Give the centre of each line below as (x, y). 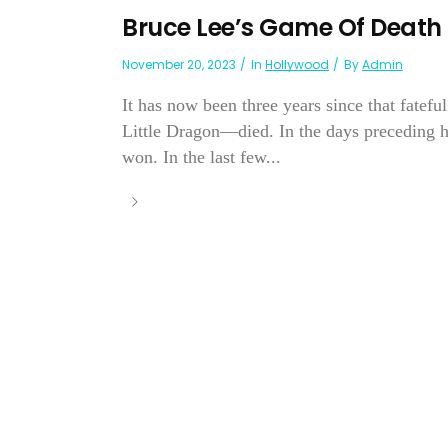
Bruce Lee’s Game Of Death (282, 28)
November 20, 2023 (179, 65)
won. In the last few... (201, 157)
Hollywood (297, 65)
